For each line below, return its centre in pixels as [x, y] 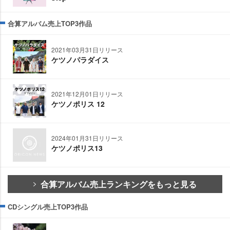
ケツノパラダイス [80, 60]
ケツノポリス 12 [78, 104]
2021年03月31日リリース [87, 50]
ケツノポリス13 [77, 148]
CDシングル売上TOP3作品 [48, 207]
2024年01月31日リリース [87, 138]
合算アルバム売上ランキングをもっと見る [119, 184]
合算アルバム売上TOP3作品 [50, 24]
